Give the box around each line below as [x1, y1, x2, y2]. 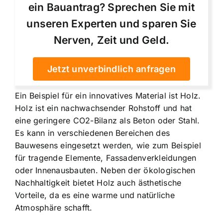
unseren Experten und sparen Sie [26, 17, 197, 30]
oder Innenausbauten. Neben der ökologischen [15, 165, 196, 176]
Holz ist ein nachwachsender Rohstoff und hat [15, 103, 192, 113]
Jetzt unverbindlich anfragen [47, 64, 176, 75]
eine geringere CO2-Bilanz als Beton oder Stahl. [15, 115, 200, 126]
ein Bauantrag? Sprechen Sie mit [28, 1, 195, 14]
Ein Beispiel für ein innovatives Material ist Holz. [15, 91, 201, 101]
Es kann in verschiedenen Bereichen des [15, 128, 170, 138]
